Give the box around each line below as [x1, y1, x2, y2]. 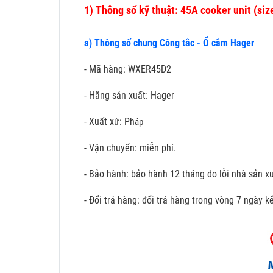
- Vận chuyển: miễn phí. [84, 141, 176, 154]
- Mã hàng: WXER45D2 [84, 63, 171, 75]
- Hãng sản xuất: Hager [84, 89, 174, 101]
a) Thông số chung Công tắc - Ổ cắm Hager [84, 37, 254, 49]
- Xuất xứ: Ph [84, 115, 135, 127]
